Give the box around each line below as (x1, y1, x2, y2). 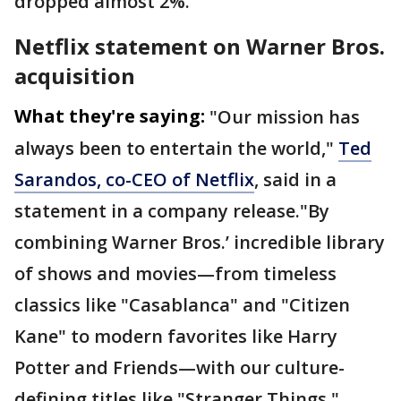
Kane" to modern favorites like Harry (14, 324, 337, 349)
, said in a (254, 167, 337, 192)
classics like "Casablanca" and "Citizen (14, 293, 350, 318)
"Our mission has (209, 105, 360, 130)
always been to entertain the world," (14, 136, 338, 161)
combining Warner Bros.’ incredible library (14, 230, 385, 255)
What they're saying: (14, 104, 205, 129)
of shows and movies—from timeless (14, 261, 337, 286)
